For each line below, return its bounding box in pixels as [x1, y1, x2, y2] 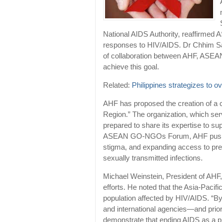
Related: [103, 81, 132, 90]
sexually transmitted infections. [103, 154, 203, 163]
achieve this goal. [103, 63, 159, 71]
